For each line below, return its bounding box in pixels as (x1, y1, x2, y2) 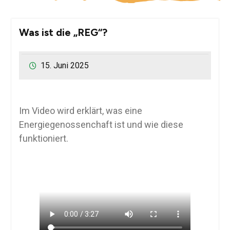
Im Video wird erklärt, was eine (18, 105, 142, 116)
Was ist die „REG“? (18, 26, 107, 39)
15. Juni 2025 (40, 61, 89, 70)
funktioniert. (18, 133, 68, 144)
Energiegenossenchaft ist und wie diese (18, 119, 183, 130)
